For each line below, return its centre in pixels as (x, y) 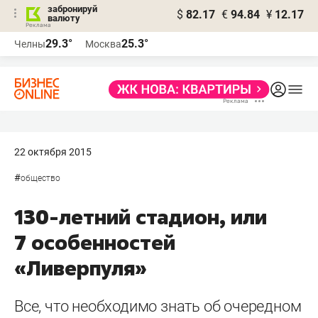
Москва (103, 44)
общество (40, 178)
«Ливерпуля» (81, 268)
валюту (64, 18)
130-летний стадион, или (141, 217)
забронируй (72, 9)
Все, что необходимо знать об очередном (158, 306)
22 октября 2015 (53, 152)
